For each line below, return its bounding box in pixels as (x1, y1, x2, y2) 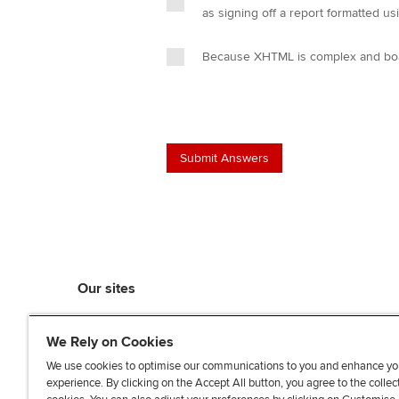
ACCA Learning (77, 333, 172, 351)
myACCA (77, 312, 133, 330)
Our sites (77, 280, 135, 297)
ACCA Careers (77, 354, 166, 372)
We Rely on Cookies (46, 333, 174, 351)
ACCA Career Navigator (77, 376, 223, 394)
